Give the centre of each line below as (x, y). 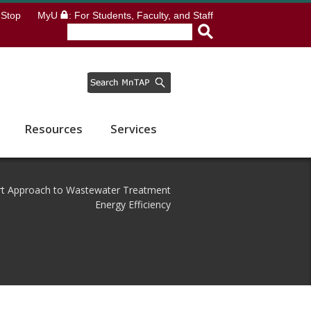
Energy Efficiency (133, 204)
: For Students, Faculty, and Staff (141, 15)
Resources (53, 129)
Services (134, 129)
